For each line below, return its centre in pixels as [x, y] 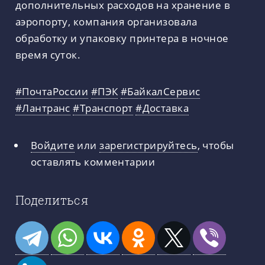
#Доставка [162, 108]
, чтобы [216, 145]
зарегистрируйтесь [148, 145]
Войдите [53, 145]
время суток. [48, 54]
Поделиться [52, 200]
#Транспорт [103, 108]
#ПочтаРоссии [52, 91]
